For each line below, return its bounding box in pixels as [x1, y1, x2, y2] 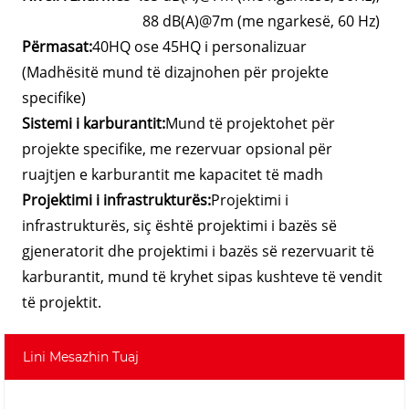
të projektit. [22, 291, 102, 312]
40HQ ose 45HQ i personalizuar [92, 36, 308, 57]
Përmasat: [22, 36, 93, 57]
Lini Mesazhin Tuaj [23, 348, 140, 365]
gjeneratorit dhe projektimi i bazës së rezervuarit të [22, 240, 375, 261]
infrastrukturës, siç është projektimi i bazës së [22, 215, 338, 236]
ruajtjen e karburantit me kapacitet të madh [22, 163, 324, 184]
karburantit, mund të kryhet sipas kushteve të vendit [22, 266, 383, 287]
